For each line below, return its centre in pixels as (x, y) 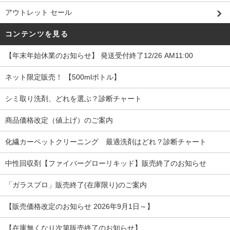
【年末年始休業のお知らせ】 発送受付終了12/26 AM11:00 (99, 56)
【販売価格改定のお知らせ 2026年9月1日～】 (80, 207)
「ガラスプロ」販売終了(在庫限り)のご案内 (76, 185)
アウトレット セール (39, 13)
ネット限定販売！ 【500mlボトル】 (63, 77)
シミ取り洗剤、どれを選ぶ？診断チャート (73, 99)
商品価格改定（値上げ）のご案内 (59, 120)
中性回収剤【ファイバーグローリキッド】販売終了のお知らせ (106, 164)
